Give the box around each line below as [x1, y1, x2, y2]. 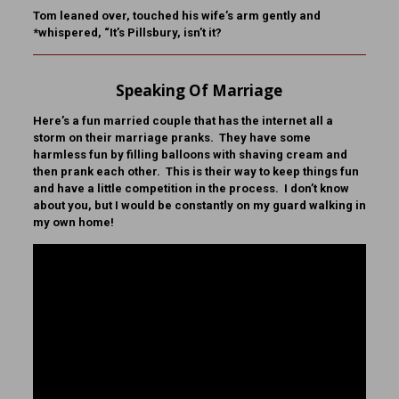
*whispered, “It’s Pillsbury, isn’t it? [32, 26, 222, 40]
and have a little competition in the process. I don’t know [32, 182, 349, 196]
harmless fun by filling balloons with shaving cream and [32, 148, 347, 162]
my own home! [32, 216, 114, 230]
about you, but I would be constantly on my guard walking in [32, 199, 366, 213]
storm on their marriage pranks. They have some [32, 131, 311, 145]
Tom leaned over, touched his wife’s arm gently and [32, 9, 321, 23]
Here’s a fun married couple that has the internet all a [32, 114, 333, 128]
